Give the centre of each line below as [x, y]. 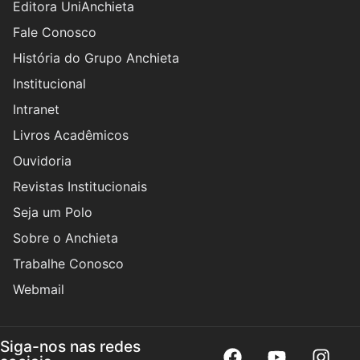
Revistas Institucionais [80, 187]
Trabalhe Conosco [68, 264]
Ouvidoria [42, 161]
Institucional [49, 84]
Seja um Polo [53, 213]
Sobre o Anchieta [65, 238]
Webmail [39, 290]
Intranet [36, 110]
